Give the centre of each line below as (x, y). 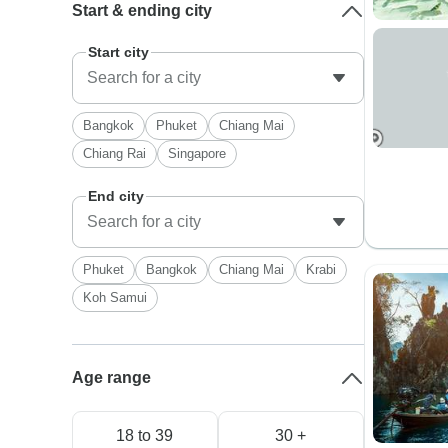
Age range (112, 377)
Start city (119, 52)
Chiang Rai (115, 153)
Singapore (197, 153)
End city (116, 196)
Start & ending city (142, 10)
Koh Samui (115, 297)
